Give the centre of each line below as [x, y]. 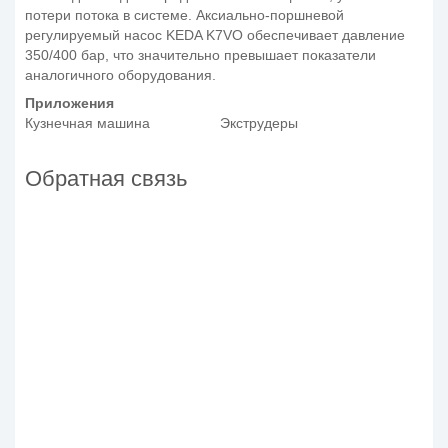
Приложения [69, 102]
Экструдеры [259, 122]
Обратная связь [106, 178]
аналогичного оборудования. [120, 74]
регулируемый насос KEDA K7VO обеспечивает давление [215, 34]
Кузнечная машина [87, 122]
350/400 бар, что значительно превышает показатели [200, 54]
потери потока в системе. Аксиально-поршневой [184, 14]
